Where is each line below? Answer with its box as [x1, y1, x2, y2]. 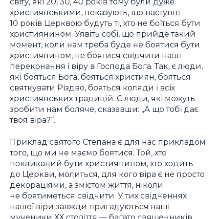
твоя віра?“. [10, 115, 55, 125]
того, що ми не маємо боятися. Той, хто [10, 148, 167, 157]
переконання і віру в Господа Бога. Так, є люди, [10, 61, 203, 71]
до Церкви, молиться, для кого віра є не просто [10, 169, 205, 179]
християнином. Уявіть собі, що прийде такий [10, 29, 196, 39]
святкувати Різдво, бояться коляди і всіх [10, 83, 175, 93]
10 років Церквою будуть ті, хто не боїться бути [10, 18, 200, 28]
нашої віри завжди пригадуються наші [10, 201, 170, 211]
